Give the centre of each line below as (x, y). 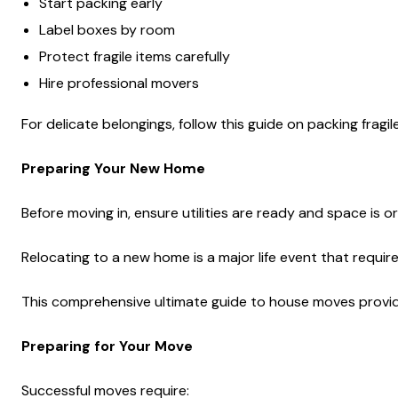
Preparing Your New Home (113, 168)
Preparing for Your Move (107, 346)
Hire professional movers (119, 83)
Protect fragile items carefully (135, 56)
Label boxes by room (107, 30)
